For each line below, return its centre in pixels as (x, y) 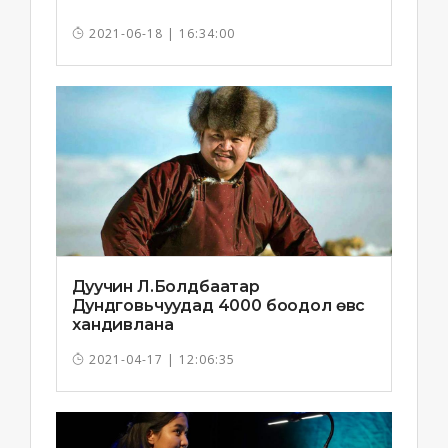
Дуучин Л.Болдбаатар (166, 286)
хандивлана (123, 324)
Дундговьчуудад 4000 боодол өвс (219, 305)
